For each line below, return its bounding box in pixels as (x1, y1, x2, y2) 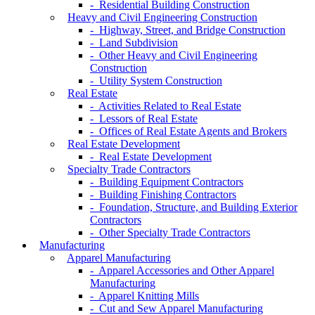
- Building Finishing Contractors (90, 188, 236, 201)
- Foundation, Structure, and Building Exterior (90, 201, 297, 214)
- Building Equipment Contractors (90, 176, 243, 188)
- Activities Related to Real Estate (90, 100, 241, 112)
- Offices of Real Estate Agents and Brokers (90, 125, 287, 138)
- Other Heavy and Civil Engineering (90, 49, 257, 62)
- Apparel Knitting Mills (90, 290, 199, 302)
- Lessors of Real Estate (90, 112, 198, 125)
